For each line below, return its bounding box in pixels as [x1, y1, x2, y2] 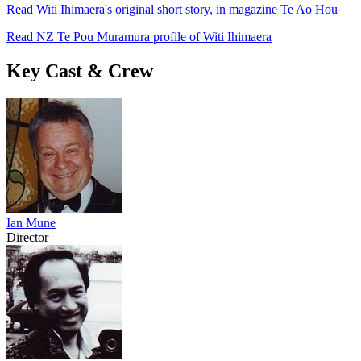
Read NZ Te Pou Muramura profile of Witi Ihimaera [6, 29, 272, 44]
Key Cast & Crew [6, 60, 153, 81]
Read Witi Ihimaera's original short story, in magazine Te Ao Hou [6, 2, 338, 16]
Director [6, 230, 48, 244]
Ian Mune [6, 215, 56, 230]
